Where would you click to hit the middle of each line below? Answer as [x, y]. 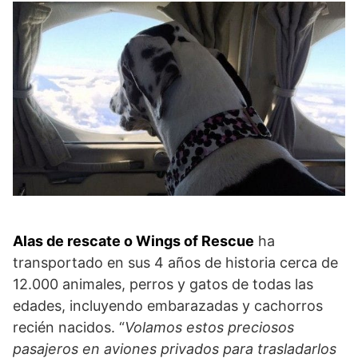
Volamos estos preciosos [209, 328]
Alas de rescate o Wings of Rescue [133, 241]
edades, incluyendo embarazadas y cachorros [168, 306]
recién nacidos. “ [69, 328]
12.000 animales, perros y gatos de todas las [163, 284]
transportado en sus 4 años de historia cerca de [175, 263]
